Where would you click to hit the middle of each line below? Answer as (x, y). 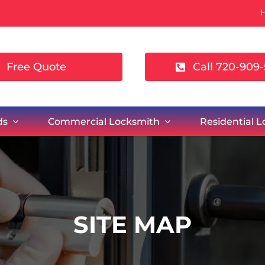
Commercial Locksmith (104, 121)
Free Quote (36, 67)
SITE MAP (132, 224)
